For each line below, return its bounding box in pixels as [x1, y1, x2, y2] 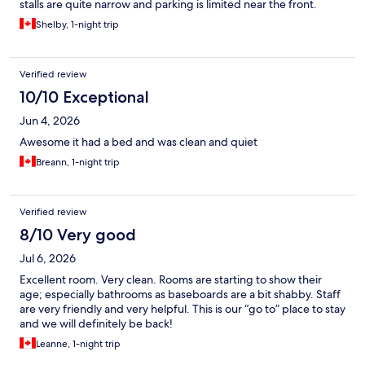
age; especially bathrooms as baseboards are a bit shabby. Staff [20, 287, 341, 302]
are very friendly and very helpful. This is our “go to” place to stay [20, 301, 345, 317]
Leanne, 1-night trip [36, 337, 121, 351]
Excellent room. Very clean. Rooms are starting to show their [20, 272, 322, 288]
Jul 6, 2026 [20, 251, 76, 266]
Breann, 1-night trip [36, 156, 120, 169]
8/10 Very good [20, 225, 136, 245]
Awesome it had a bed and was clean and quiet [20, 134, 257, 150]
